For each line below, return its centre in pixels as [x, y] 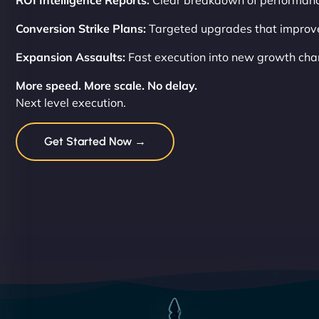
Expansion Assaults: [70, 57]
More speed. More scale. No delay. [106, 86]
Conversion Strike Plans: [81, 29]
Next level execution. [71, 103]
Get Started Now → [95, 142]
